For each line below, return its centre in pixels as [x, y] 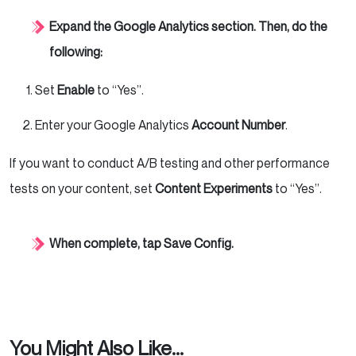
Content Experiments [214, 189]
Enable [76, 90]
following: [76, 52]
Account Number [238, 125]
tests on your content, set [82, 189]
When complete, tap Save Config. [141, 244]
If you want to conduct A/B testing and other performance [170, 163]
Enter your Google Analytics [113, 125]
